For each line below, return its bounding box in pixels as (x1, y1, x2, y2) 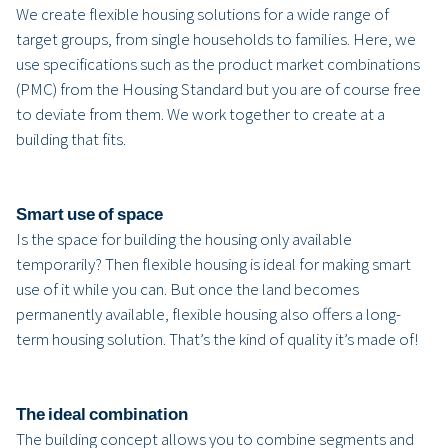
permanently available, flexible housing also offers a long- (16, 302, 401, 325)
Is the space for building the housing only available (16, 227, 352, 250)
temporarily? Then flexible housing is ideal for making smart (16, 252, 411, 275)
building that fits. (16, 127, 126, 150)
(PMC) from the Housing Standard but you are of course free (16, 77, 421, 100)
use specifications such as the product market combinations (16, 52, 420, 75)
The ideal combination (16, 402, 188, 425)
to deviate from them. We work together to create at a (16, 102, 385, 125)
